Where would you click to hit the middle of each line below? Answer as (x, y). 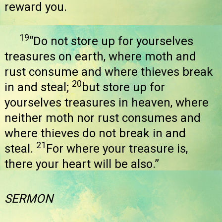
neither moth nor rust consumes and (103, 118)
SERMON (29, 198)
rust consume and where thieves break (109, 72)
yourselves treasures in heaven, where (107, 103)
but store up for (123, 87)
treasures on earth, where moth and (100, 57)
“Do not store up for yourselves (111, 41)
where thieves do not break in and (95, 134)
